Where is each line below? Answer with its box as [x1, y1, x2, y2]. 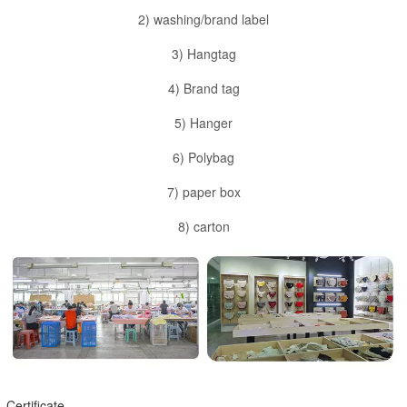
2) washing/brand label [138, 10, 269, 29]
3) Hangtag [171, 45, 236, 64]
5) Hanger [174, 114, 233, 133]
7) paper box [166, 183, 241, 202]
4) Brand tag [167, 79, 240, 98]
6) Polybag [173, 148, 234, 167]
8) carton [177, 217, 230, 236]
